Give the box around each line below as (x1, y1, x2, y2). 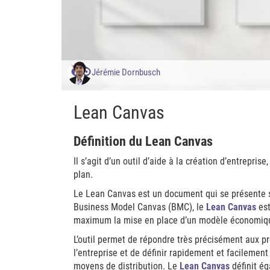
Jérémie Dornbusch (92, 67, 160, 78)
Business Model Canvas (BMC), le (74, 201, 204, 213)
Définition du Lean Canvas (74, 134, 213, 149)
